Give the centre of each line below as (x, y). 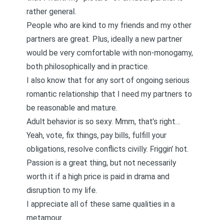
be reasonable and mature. (72, 108)
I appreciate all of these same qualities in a (101, 204)
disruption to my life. (62, 190)
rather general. (51, 12)
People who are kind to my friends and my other (109, 25)
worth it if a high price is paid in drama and (98, 177)
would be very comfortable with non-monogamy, (110, 53)
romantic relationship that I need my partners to (109, 94)
